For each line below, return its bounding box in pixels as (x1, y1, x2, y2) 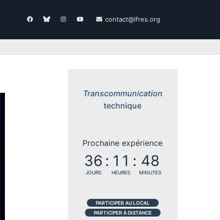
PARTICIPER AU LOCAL (95, 199, 150, 206)
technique (104, 100, 142, 110)
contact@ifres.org (105, 15, 160, 23)
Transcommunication (82, 88, 163, 98)
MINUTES (139, 169, 162, 175)
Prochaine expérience (82, 137, 163, 148)
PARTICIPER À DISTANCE (93, 209, 152, 216)
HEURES (111, 169, 131, 175)
